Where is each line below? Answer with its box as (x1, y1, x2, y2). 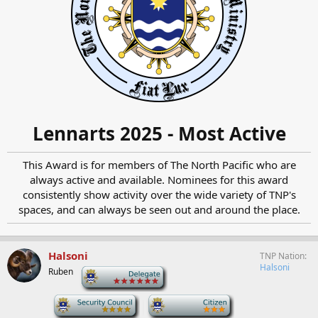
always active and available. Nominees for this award (30, 172, 288, 187)
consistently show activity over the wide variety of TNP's (22, 187, 296, 202)
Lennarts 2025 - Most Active (32, 121, 286, 146)
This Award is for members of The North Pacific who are (22, 158, 296, 172)
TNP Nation (260, 250, 305, 262)
